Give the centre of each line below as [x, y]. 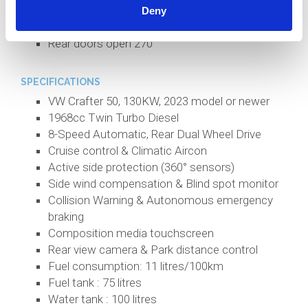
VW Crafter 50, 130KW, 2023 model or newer [159, 101]
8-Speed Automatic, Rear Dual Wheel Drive [155, 134]
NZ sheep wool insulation [112, 27]
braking [66, 217]
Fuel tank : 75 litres [95, 283]
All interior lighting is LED [109, 11]
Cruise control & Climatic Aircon [128, 151]
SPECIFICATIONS [60, 82]
